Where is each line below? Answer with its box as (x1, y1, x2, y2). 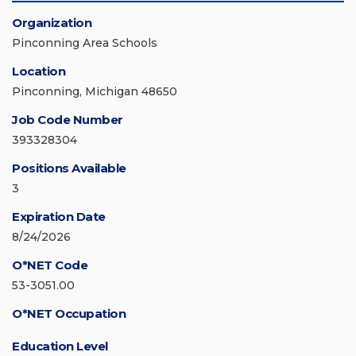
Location (12, 64, 65, 79)
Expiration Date (12, 209, 106, 225)
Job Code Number (12, 112, 123, 128)
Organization (12, 15, 91, 31)
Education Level (12, 339, 108, 354)
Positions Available (12, 161, 126, 176)
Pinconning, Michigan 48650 (12, 84, 177, 99)
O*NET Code (12, 257, 87, 273)
